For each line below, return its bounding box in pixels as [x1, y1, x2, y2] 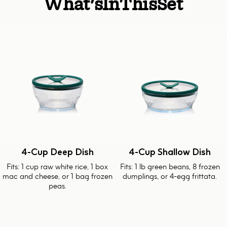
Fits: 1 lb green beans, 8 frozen [120, 162, 220, 171]
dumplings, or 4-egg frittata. [123, 171, 217, 181]
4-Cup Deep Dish [21, 146, 94, 158]
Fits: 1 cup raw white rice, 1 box [7, 162, 108, 171]
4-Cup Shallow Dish [129, 146, 211, 158]
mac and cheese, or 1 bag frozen [2, 171, 112, 181]
